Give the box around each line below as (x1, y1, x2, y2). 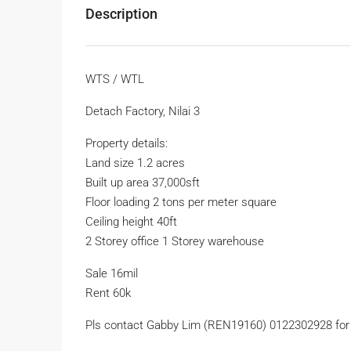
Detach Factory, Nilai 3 (85, 104, 200, 119)
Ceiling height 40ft (85, 215, 177, 230)
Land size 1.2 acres (85, 156, 185, 171)
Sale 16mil (85, 266, 138, 281)
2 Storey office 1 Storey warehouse (85, 234, 264, 249)
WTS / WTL (85, 72, 144, 87)
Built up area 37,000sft (85, 175, 200, 190)
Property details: (85, 136, 168, 151)
